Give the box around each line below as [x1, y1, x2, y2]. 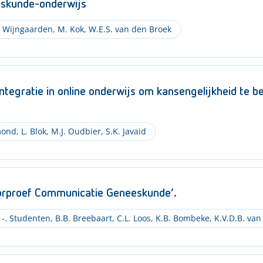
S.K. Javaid [103, 125, 146, 137]
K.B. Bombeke [153, 213, 210, 224]
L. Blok [18, 125, 46, 137]
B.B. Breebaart [52, 213, 112, 224]
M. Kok [55, 23, 84, 35]
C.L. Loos [114, 213, 151, 224]
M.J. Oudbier [48, 125, 101, 137]
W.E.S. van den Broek [86, 23, 171, 35]
